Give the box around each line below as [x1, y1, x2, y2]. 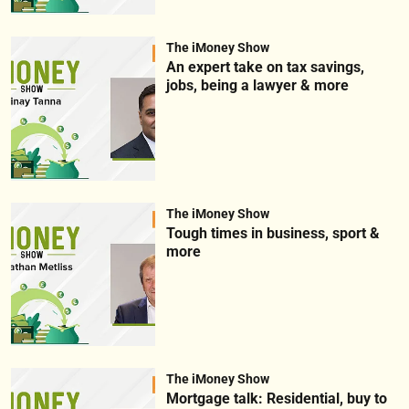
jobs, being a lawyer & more [165, 77, 349, 95]
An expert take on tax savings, [165, 58, 364, 77]
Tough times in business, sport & [165, 224, 380, 242]
